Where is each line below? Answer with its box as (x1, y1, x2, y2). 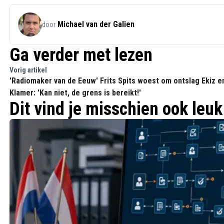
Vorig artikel (9, 66, 47, 74)
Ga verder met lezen (9, 44, 152, 65)
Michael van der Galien (57, 19, 134, 29)
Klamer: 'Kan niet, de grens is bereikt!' (9, 88, 141, 97)
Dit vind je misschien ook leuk (9, 98, 222, 119)
